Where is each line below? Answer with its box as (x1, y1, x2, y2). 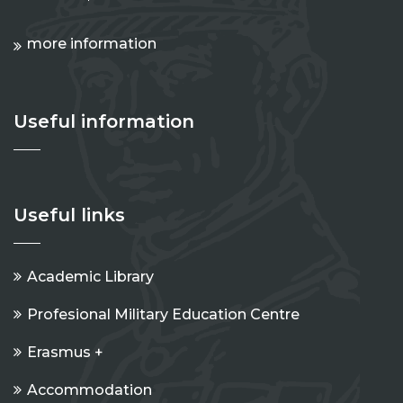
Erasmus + (27, 343, 103, 361)
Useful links (13, 203, 125, 226)
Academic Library (27, 267, 154, 285)
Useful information (13, 110, 194, 132)
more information (27, 34, 157, 52)
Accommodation (27, 381, 152, 399)
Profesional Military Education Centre (27, 305, 300, 323)
